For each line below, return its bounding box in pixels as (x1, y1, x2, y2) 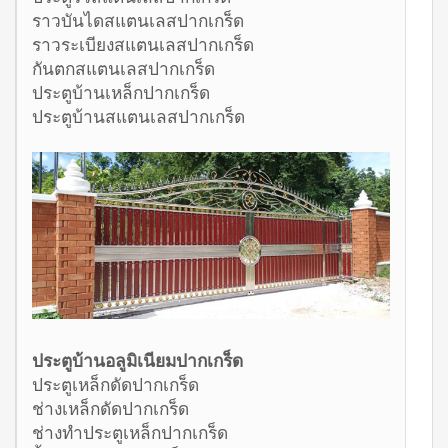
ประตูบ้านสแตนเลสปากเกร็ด (32, 104, 245, 129)
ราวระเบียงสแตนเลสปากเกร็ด (32, 32, 254, 57)
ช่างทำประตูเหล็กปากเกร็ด (32, 419, 228, 444)
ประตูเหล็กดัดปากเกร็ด (32, 371, 199, 396)
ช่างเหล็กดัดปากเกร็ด (32, 395, 189, 420)
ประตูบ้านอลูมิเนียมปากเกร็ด (32, 347, 243, 372)
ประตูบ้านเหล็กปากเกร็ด (32, 80, 210, 105)
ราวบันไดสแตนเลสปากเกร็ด (32, 8, 244, 33)
